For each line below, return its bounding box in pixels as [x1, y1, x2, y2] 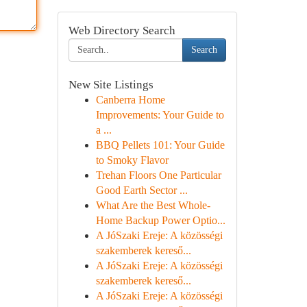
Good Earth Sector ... [95, 184, 188, 196]
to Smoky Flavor [95, 154, 169, 166]
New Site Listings [68, 78, 153, 91]
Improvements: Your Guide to [95, 109, 224, 121]
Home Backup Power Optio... [95, 214, 225, 226]
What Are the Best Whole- [95, 199, 210, 211]
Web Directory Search [68, 24, 175, 37]
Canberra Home [95, 94, 165, 106]
